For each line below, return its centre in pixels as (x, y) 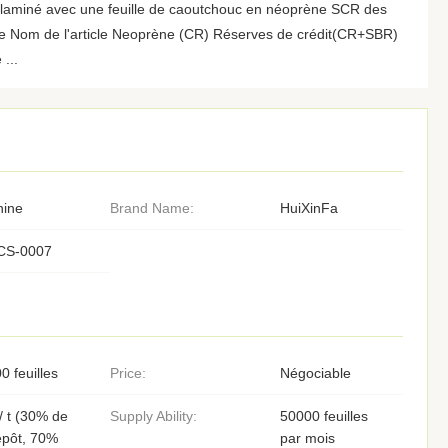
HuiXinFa (308, 208)
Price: (127, 373)
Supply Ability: (153, 416)
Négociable (315, 373)
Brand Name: (151, 208)
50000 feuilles (323, 416)
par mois (307, 438)
